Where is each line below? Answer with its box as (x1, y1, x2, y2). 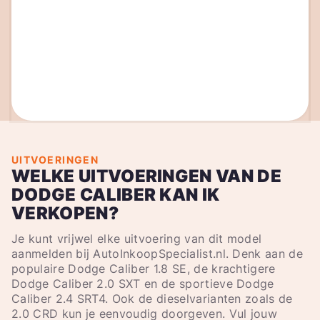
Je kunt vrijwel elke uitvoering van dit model (11, 231, 262, 246)
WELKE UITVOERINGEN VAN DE (11, 165, 282, 186)
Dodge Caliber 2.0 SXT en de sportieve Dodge (11, 276, 274, 291)
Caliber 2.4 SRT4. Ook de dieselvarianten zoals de (11, 291, 293, 306)
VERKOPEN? (11, 202, 119, 224)
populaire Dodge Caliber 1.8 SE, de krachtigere (11, 261, 276, 276)
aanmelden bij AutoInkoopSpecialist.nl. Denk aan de (11, 246, 304, 261)
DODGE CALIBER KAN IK (11, 184, 220, 205)
